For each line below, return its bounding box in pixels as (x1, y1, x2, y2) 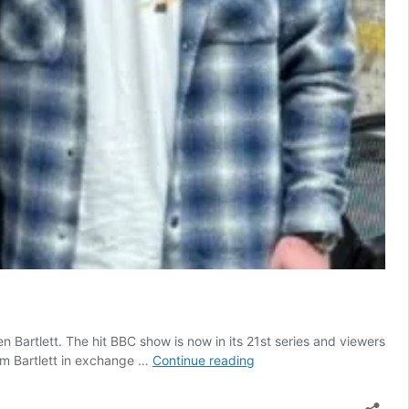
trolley (254, 390, 290, 406)
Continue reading (152, 352, 255, 369)
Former (254, 351, 295, 368)
